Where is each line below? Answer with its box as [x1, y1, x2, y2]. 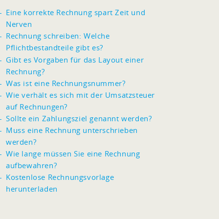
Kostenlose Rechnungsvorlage [6, 172, 114, 182]
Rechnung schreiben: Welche [6, 31, 110, 41]
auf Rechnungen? [6, 102, 67, 111]
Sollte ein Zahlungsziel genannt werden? [6, 113, 152, 123]
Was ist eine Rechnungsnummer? [6, 78, 126, 88]
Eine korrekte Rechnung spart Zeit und [6, 7, 146, 17]
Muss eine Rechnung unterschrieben [6, 125, 138, 135]
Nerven [6, 19, 32, 29]
